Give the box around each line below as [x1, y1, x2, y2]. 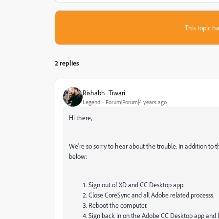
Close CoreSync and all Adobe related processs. [88, 191, 214, 199]
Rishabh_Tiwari [83, 88, 125, 97]
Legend [83, 98, 100, 106]
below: [69, 152, 87, 160]
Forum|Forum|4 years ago [106, 98, 167, 106]
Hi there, [69, 113, 92, 122]
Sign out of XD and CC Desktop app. [88, 180, 184, 189]
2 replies [55, 59, 79, 67]
